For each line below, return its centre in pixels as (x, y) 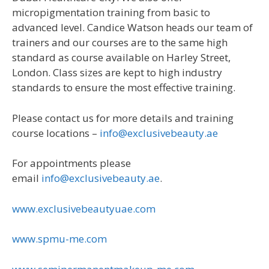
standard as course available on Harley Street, (121, 58)
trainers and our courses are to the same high (120, 43)
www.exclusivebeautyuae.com (84, 208)
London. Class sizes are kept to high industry (117, 73)
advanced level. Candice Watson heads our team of (132, 28)
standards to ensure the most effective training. (124, 88)
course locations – (56, 133)
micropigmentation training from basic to (111, 13)
